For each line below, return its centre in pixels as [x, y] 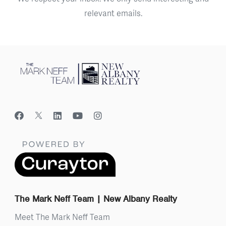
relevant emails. [113, 13]
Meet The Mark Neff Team [62, 217]
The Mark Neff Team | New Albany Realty [96, 199]
